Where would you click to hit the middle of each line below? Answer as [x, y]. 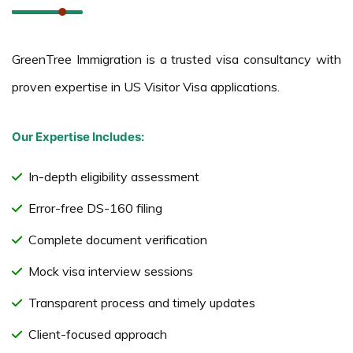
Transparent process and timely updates [142, 302]
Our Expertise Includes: [78, 136]
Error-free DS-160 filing [95, 208]
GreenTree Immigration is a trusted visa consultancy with [176, 59]
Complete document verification [118, 239]
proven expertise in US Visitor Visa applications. [146, 86]
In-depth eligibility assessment [114, 176]
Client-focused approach [98, 334]
